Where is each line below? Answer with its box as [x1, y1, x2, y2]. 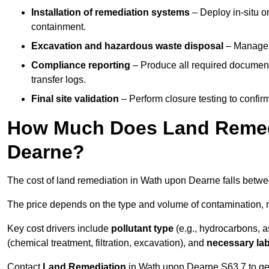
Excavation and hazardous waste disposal [31, 41, 223, 52]
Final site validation [31, 94, 119, 104]
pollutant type [111, 223, 174, 234]
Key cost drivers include [7, 223, 111, 234]
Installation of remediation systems [31, 7, 190, 18]
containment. [31, 22, 86, 32]
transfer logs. [31, 74, 86, 85]
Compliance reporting [31, 60, 130, 71]
